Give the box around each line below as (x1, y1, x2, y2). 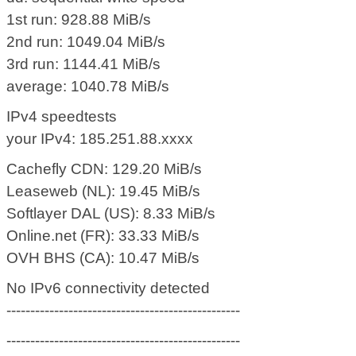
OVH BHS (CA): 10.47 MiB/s (6, 250, 200, 267)
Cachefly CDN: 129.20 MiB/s (6, 161, 203, 178)
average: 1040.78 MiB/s (6, 78, 170, 95)
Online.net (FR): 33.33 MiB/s (6, 227, 200, 245)
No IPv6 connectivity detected (6, 280, 211, 297)
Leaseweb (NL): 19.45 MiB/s (6, 183, 201, 200)
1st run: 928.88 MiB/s (6, 11, 152, 29)
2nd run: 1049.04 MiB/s (6, 33, 166, 51)
